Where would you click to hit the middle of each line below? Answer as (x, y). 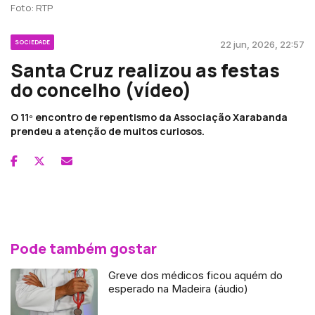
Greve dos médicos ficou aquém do (196, 275)
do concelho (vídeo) (101, 90)
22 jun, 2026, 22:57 (262, 44)
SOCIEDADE (32, 41)
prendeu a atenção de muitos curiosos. (108, 131)
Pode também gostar (84, 248)
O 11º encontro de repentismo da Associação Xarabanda (149, 117)
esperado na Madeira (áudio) (179, 288)
